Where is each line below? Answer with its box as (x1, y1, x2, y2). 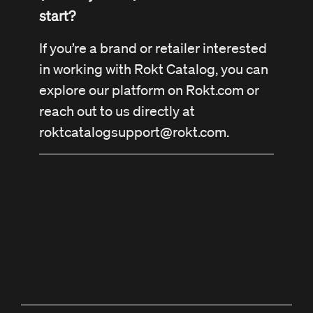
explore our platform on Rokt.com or (39, 82, 259, 99)
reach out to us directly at (39, 103, 195, 120)
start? (39, 6, 75, 25)
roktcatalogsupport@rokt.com (39, 124, 226, 141)
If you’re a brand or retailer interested (39, 40, 267, 57)
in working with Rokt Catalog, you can (39, 61, 268, 78)
